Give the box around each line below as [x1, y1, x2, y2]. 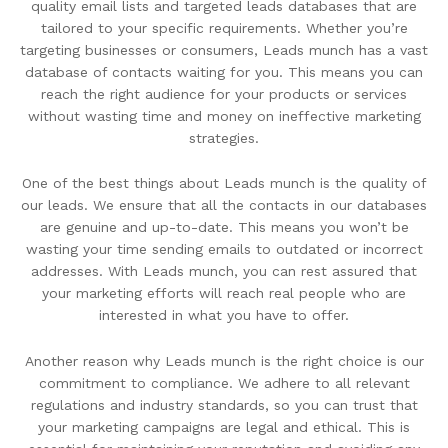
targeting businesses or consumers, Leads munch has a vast [20, 41, 428, 58]
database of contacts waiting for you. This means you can [25, 63, 423, 80]
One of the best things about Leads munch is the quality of [21, 175, 427, 192]
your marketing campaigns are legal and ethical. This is [38, 419, 410, 436]
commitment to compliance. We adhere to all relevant [38, 375, 410, 392]
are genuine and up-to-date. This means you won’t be [39, 219, 409, 236]
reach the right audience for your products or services [41, 85, 407, 102]
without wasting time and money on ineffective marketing [27, 107, 421, 124]
